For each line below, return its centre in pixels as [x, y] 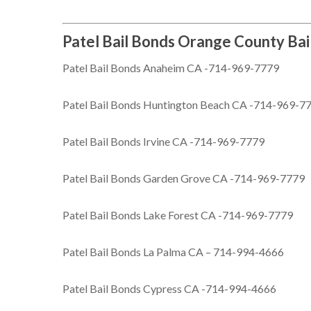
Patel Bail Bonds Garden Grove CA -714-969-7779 [184, 178]
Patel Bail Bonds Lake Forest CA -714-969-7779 [178, 215]
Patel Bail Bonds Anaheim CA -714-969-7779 [171, 67]
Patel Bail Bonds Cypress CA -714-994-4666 [170, 288]
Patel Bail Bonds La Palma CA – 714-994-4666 [174, 251]
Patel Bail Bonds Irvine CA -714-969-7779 [164, 141]
